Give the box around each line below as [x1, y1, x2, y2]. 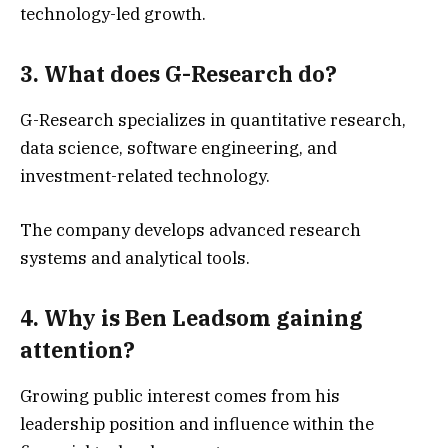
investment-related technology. [20, 165, 270, 188]
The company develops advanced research [20, 219, 361, 242]
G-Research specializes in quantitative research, [20, 109, 406, 132]
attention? [20, 335, 135, 364]
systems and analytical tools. [20, 247, 250, 270]
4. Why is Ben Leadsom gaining [20, 303, 363, 332]
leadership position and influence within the [20, 413, 374, 436]
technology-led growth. [20, 3, 206, 26]
